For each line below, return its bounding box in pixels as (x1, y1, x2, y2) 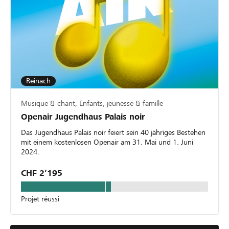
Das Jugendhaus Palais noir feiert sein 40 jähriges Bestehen (21, 128, 205, 137)
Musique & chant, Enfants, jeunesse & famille (21, 99, 163, 108)
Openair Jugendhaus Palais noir (21, 112, 145, 122)
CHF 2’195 (21, 168, 62, 178)
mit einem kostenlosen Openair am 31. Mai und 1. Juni (21, 138, 193, 147)
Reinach (26, 77, 51, 85)
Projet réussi (21, 195, 59, 203)
